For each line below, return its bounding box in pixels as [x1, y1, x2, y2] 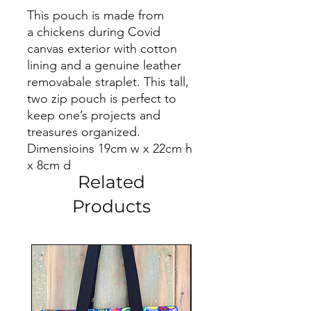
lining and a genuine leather [27, 58, 181, 73]
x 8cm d [27, 158, 71, 173]
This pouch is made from [27, 8, 164, 23]
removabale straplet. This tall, [27, 74, 189, 90]
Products [72, 196, 151, 217]
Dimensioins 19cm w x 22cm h [27, 141, 192, 156]
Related [77, 171, 145, 192]
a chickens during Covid [27, 24, 160, 40]
